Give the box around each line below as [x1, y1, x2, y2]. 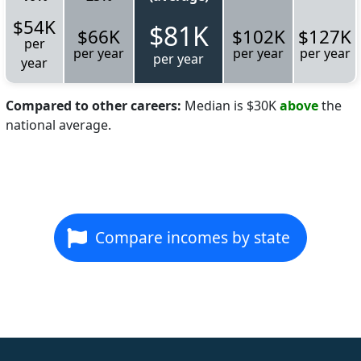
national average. [6, 115, 111, 134]
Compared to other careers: [6, 96, 181, 114]
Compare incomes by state [95, 226, 290, 248]
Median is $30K [181, 96, 280, 114]
